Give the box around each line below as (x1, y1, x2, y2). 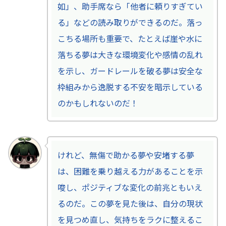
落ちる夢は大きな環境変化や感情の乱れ (57, 48, 203, 61)
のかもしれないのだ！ (57, 96, 138, 109)
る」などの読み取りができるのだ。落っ (57, 16, 203, 28)
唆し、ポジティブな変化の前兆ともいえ (57, 181, 202, 193)
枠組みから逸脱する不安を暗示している (57, 80, 203, 93)
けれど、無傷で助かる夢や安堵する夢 (57, 148, 194, 161)
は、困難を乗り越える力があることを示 (57, 164, 203, 177)
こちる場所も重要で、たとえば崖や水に (57, 32, 202, 44)
